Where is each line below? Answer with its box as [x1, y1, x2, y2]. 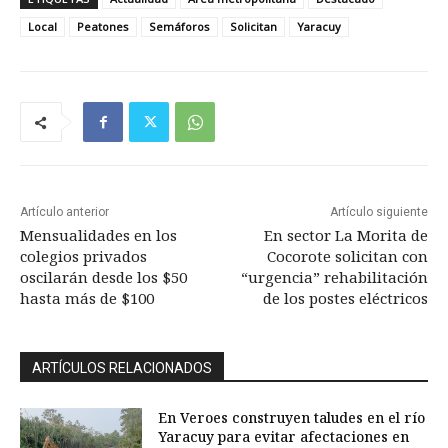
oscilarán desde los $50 [20, 267, 187, 288]
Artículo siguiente [329, 205, 428, 220]
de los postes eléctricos [262, 288, 428, 309]
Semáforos [149, 19, 210, 35]
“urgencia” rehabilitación [240, 267, 428, 288]
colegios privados [20, 246, 147, 267]
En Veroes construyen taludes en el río [158, 408, 426, 428]
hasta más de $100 [20, 288, 154, 309]
